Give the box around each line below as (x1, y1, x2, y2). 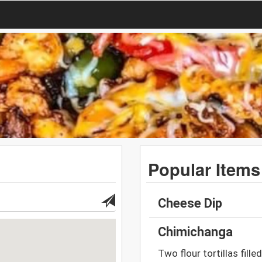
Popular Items (148, 156, 261, 181)
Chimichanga (158, 225, 233, 240)
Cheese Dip (158, 196, 222, 211)
